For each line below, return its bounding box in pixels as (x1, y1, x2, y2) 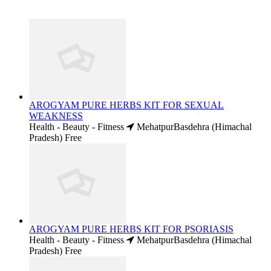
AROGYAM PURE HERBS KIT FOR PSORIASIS (29, 223, 233, 234)
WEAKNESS (29, 110, 83, 121)
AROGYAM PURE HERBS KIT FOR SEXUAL (29, 99, 224, 110)
